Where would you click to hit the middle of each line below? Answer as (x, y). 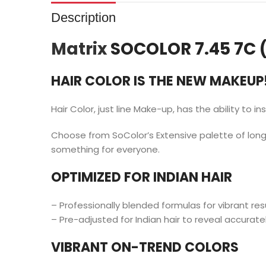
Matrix (79, 49)
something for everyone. (105, 149)
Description (83, 18)
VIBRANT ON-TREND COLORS (145, 247)
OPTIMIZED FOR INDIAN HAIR (141, 177)
